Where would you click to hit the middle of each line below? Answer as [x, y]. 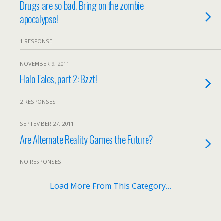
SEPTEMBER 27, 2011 [47, 124]
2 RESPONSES [38, 101]
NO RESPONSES [40, 162]
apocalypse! [39, 18]
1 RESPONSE [36, 41]
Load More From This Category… [110, 186]
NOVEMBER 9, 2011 [44, 63]
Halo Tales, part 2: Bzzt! [58, 79]
